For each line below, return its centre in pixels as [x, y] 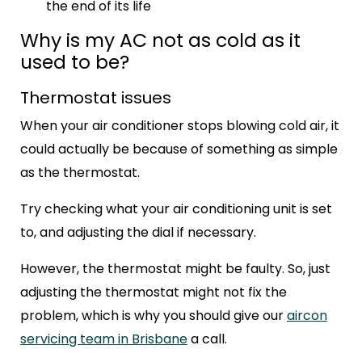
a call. [209, 339]
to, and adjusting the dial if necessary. [140, 233]
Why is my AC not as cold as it [160, 40]
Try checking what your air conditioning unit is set [176, 209]
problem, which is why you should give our [154, 316]
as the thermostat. [82, 173]
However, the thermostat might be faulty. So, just [175, 269]
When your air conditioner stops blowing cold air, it [180, 126]
